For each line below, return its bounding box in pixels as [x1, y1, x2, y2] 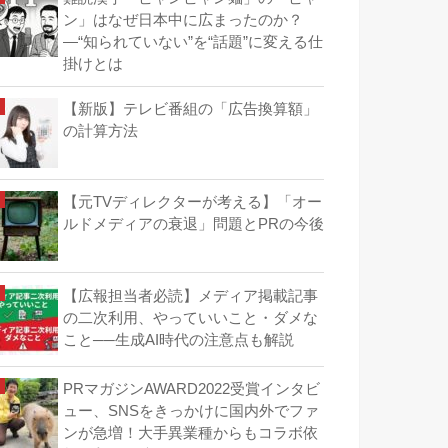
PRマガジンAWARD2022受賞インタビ [63, 380, 320, 397]
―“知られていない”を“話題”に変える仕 [63, 33, 323, 50]
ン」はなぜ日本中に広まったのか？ [63, 11, 303, 28]
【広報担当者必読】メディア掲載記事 [63, 287, 318, 304]
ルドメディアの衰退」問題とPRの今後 [63, 216, 324, 233]
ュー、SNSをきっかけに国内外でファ [63, 402, 319, 419]
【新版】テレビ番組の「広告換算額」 [63, 101, 318, 118]
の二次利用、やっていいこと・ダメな [63, 309, 318, 326]
